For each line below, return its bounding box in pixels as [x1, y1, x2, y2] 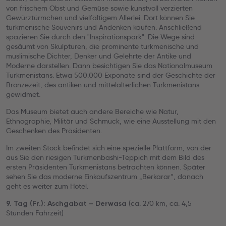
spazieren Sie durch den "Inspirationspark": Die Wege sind [6, 32, 195, 41]
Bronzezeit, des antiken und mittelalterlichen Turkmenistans [6, 80, 199, 89]
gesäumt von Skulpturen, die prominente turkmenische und [6, 42, 199, 51]
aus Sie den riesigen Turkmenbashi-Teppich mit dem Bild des [6, 153, 204, 162]
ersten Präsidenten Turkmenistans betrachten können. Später [6, 162, 205, 172]
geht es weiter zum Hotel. [6, 182, 88, 191]
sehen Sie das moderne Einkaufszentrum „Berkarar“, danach [6, 172, 203, 181]
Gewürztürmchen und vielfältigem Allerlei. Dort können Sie [6, 13, 195, 22]
